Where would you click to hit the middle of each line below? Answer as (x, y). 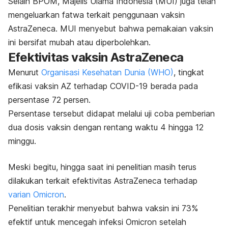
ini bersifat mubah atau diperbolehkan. (79, 42)
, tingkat (189, 73)
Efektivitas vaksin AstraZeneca (96, 58)
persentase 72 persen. (49, 100)
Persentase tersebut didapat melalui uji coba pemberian (111, 114)
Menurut (25, 73)
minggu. (22, 141)
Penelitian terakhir (41, 208)
